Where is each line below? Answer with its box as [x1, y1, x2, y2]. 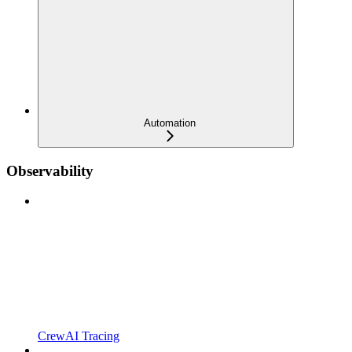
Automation [144, 117, 196, 129]
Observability [6, 162, 93, 179]
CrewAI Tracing [38, 329, 119, 343]
